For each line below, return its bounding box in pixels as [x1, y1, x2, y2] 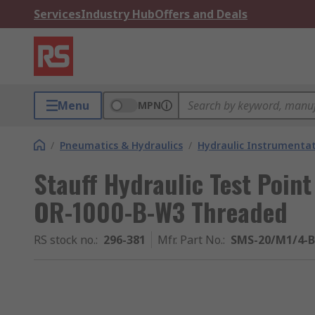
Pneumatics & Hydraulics [60, 139, 183, 152]
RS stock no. [34, 232, 96, 247]
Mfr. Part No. [157, 232, 223, 247]
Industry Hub [81, 6, 155, 22]
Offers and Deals [155, 6, 247, 22]
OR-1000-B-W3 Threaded [34, 193, 288, 230]
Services [34, 6, 81, 22]
